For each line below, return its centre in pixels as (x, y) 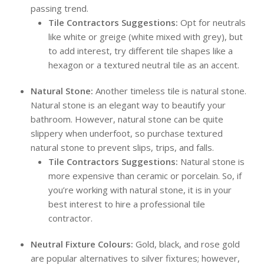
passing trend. (60, 9)
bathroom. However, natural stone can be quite (127, 119)
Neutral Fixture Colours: (82, 244)
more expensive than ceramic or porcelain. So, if (145, 176)
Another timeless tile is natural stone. (170, 91)
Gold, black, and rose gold (187, 244)
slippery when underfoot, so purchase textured (127, 133)
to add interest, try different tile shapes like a (141, 51)
